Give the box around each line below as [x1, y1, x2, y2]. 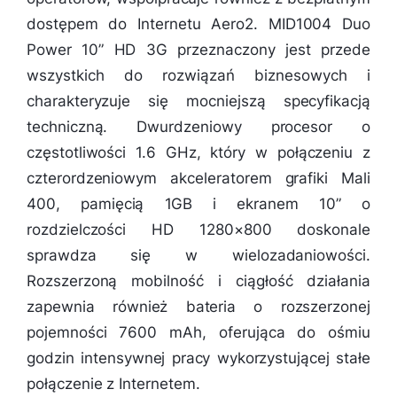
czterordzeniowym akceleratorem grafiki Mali [27, 169, 370, 188]
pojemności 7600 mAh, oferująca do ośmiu [27, 323, 370, 342]
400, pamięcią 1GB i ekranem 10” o [27, 195, 370, 214]
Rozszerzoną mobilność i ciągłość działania [27, 272, 370, 291]
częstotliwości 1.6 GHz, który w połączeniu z [27, 144, 370, 162]
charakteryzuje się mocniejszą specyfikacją [27, 92, 370, 111]
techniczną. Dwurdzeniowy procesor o [27, 118, 370, 136]
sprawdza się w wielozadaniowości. [27, 246, 370, 265]
